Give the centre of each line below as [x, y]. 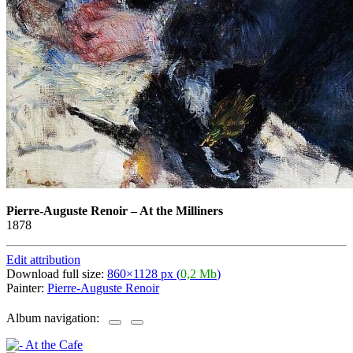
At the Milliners [181, 210]
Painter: [27, 288]
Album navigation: [58, 318]
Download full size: [57, 273]
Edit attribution [43, 259]
